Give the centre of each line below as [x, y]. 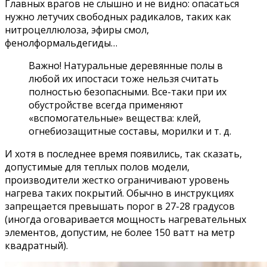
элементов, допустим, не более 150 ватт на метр [120, 232]
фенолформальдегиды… [61, 43]
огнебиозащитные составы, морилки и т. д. [130, 131]
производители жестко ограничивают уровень [117, 180]
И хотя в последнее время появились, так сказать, [123, 153]
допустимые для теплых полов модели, [97, 167]
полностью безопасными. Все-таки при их [128, 91]
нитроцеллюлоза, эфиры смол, [77, 30]
